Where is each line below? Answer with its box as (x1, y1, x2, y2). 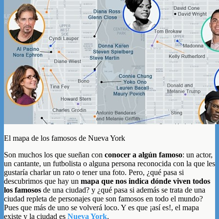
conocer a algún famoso (105, 150, 182, 159)
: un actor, (182, 150, 213, 159)
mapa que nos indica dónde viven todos (81, 176, 210, 185)
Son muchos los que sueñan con (4, 150, 105, 159)
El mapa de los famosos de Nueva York (4, 133, 125, 142)
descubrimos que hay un (4, 176, 81, 185)
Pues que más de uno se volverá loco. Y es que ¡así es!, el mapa (4, 203, 199, 212)
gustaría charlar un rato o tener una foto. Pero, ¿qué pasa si (4, 168, 184, 176)
